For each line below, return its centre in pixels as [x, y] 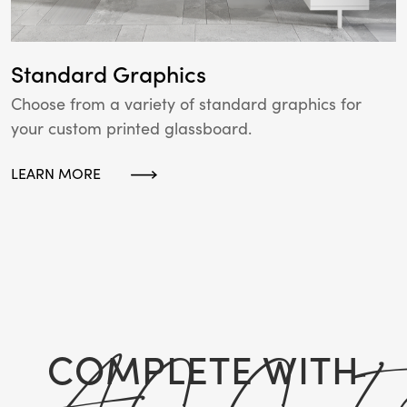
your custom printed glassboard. [131, 129]
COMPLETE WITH [203, 371]
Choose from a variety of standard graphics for [186, 104]
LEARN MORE [56, 174]
